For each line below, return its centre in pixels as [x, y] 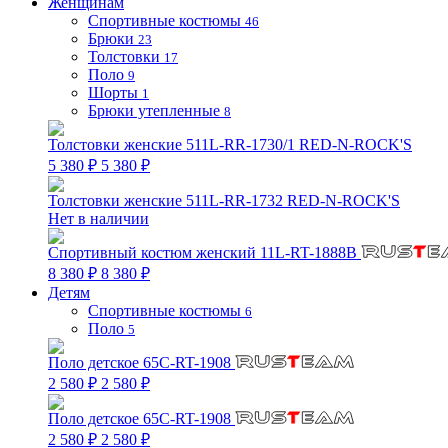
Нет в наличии [98, 218]
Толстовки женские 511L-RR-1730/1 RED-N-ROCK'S [230, 144]
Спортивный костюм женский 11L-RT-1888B [204, 252]
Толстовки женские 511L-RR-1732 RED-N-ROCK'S [224, 200]
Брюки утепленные [154, 110]
